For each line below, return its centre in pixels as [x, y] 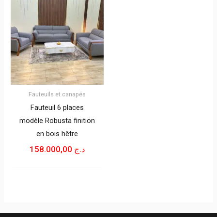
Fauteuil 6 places [57, 107]
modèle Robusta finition [57, 120]
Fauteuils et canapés [57, 94]
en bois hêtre [57, 133]
